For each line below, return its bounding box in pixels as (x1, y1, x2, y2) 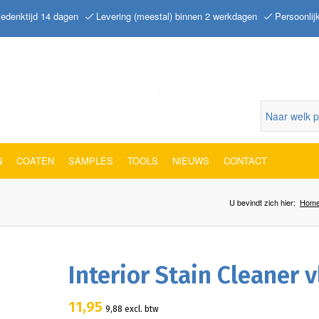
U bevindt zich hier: (229, 196, 296, 208)
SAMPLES (68, 153, 113, 167)
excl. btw (122, 303, 159, 314)
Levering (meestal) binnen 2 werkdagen (93, 9, 257, 23)
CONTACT (224, 153, 267, 167)
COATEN (16, 153, 54, 167)
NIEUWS (172, 153, 209, 167)
